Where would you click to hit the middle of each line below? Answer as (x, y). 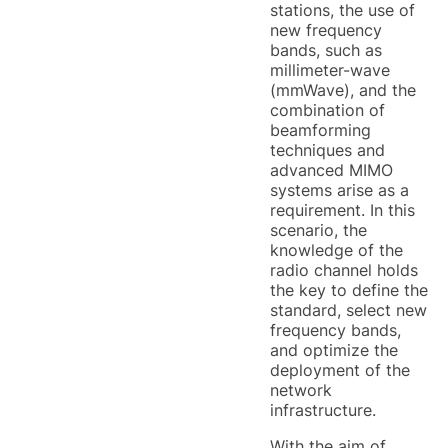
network (301, 390)
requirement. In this (342, 210)
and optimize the (334, 350)
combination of (327, 110)
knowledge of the (336, 250)
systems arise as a (339, 190)
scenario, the (318, 230)
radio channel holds (344, 270)
